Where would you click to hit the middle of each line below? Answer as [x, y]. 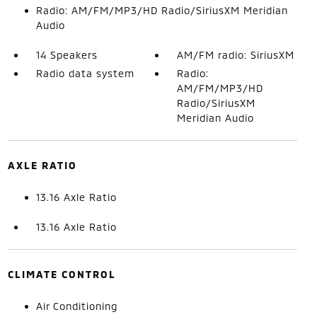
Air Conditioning [76, 306]
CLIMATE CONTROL [62, 274]
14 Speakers [67, 54]
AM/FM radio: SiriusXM [236, 54]
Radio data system [85, 73]
